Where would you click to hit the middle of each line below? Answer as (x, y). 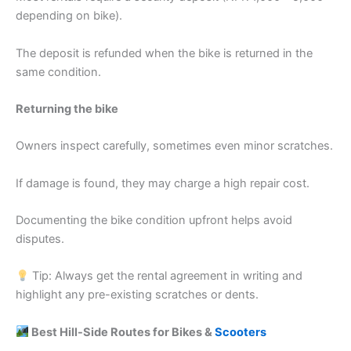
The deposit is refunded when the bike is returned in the (164, 53)
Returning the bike (67, 109)
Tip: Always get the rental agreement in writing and (165, 276)
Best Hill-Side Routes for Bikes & (121, 332)
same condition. (58, 72)
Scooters (240, 332)
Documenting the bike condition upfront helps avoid (154, 220)
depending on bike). (69, 16)
